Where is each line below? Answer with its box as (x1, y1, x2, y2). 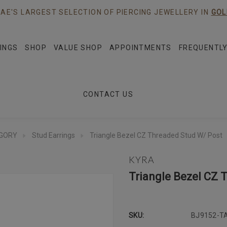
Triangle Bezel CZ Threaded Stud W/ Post (90, 131, 222, 139)
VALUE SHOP (54, 44, 103, 52)
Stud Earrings (32, 131, 75, 139)
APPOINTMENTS (109, 44, 172, 52)
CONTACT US (83, 90, 133, 98)
